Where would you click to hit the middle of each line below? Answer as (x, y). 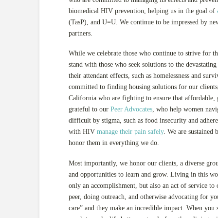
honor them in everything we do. (114, 143)
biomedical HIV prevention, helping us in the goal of (143, 11)
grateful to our (89, 109)
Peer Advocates (131, 109)
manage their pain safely (130, 132)
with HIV (82, 132)
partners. (80, 33)
